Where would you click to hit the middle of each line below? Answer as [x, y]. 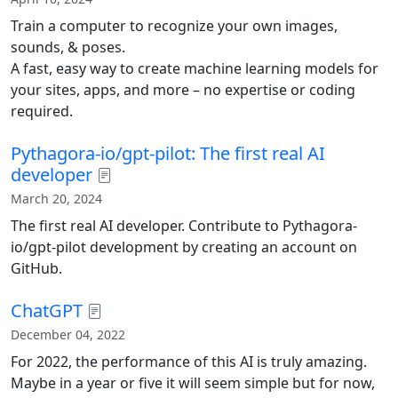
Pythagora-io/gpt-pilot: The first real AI [168, 153]
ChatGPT [47, 310]
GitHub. [36, 268]
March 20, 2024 [56, 198]
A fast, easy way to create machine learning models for [195, 68]
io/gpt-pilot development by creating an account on [184, 247]
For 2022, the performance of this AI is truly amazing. [189, 361]
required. [42, 111]
